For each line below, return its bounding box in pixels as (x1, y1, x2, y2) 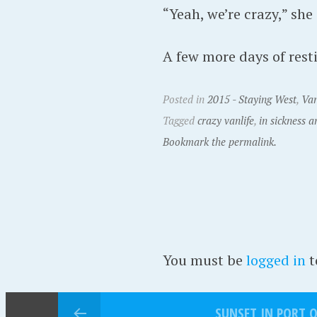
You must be (162, 250, 246, 270)
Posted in (162, 92, 207, 106)
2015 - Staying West (207, 92, 296, 106)
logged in (246, 250, 306, 270)
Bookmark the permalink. (162, 134, 277, 149)
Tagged (162, 113, 197, 127)
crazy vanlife (197, 113, 254, 127)
